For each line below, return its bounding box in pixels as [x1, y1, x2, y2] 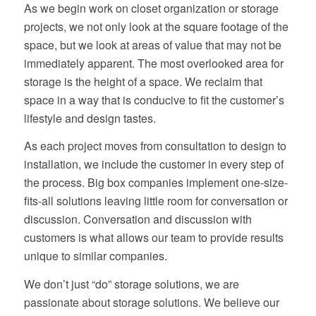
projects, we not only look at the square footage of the [23, 18, 288, 35]
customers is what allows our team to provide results [23, 229, 284, 246]
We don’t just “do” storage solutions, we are [23, 275, 239, 292]
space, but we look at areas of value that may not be [23, 36, 281, 53]
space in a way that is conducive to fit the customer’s [23, 91, 284, 108]
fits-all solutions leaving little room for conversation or [23, 193, 288, 209]
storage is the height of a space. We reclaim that [23, 73, 262, 90]
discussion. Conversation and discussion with [23, 211, 252, 228]
